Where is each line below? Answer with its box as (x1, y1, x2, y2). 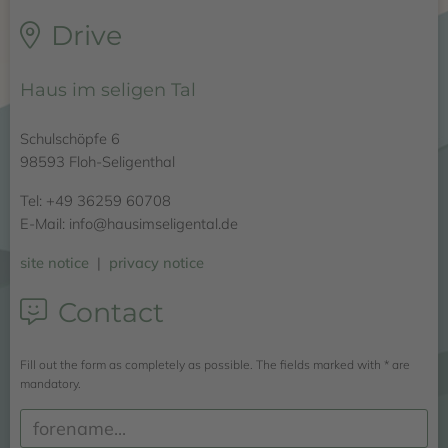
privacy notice (109, 252, 204, 272)
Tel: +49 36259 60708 (20, 190, 171, 210)
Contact (57, 295, 164, 329)
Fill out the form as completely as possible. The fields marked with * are (20, 356, 410, 372)
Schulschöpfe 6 (20, 128, 120, 148)
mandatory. (20, 375, 81, 391)
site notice (20, 252, 89, 272)
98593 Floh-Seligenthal (20, 151, 175, 171)
